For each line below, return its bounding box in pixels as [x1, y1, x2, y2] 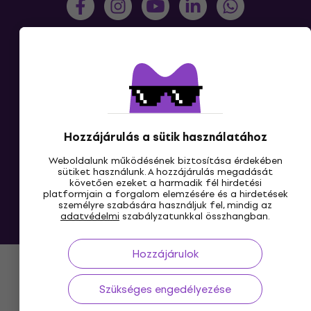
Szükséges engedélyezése [99, 280, 231, 298]
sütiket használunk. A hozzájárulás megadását [58, 165, 273, 179]
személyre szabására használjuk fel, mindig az [58, 198, 272, 212]
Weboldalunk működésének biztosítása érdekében [48, 153, 283, 168]
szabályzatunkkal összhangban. [119, 209, 270, 224]
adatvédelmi [60, 209, 119, 224]
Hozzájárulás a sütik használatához [63, 128, 267, 146]
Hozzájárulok [132, 245, 199, 262]
